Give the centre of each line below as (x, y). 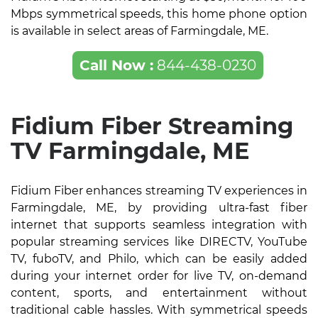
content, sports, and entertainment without (159, 293)
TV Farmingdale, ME (130, 151)
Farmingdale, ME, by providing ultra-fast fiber (159, 208)
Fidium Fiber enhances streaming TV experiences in (159, 191)
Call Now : (116, 66)
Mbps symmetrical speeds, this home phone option (159, 14)
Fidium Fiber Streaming (152, 126)
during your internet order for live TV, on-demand (159, 276)
